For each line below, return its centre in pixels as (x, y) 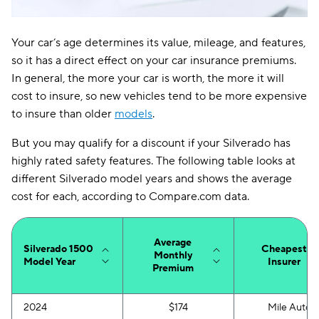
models (134, 114)
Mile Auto (289, 308)
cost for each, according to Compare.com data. (130, 197)
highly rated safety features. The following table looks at (153, 161)
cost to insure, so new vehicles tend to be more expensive (159, 96)
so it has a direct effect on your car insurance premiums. (154, 61)
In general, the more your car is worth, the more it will (148, 78)
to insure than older (63, 114)
